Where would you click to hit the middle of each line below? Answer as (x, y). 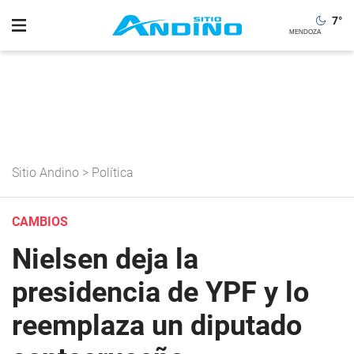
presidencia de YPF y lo (160, 292)
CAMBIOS (40, 222)
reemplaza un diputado (157, 326)
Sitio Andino (45, 173)
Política (113, 173)
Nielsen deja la (105, 259)
